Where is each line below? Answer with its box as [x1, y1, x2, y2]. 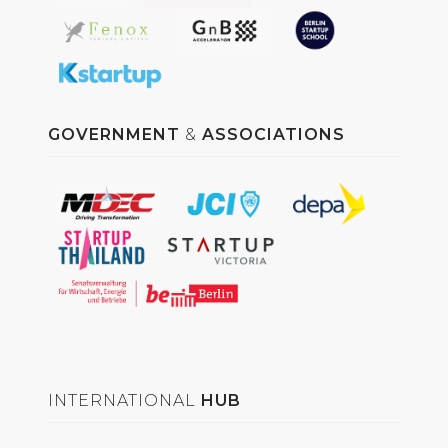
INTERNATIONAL [48, 390, 201, 410]
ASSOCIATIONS [202, 124, 345, 144]
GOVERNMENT [48, 124, 180, 144]
